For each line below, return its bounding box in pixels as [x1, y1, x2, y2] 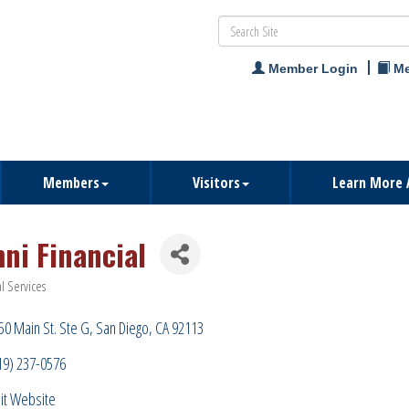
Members [43, 173, 100, 193]
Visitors [192, 173, 240, 193]
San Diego [96, 317, 149, 339]
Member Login [268, 61, 358, 76]
